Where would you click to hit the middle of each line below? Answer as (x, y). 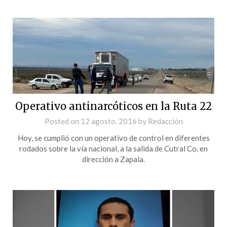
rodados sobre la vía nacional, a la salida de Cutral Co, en (113, 148)
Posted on (62, 121)
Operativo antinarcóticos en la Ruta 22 (113, 106)
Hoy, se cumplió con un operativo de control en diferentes (113, 138)
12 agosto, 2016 (108, 121)
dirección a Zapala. (113, 159)
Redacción (165, 121)
